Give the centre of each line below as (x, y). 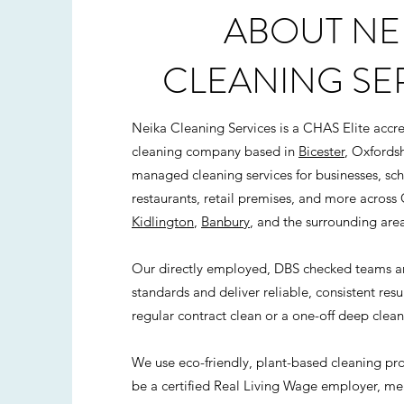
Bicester (321, 151)
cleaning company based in (215, 151)
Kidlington (163, 221)
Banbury (225, 221)
